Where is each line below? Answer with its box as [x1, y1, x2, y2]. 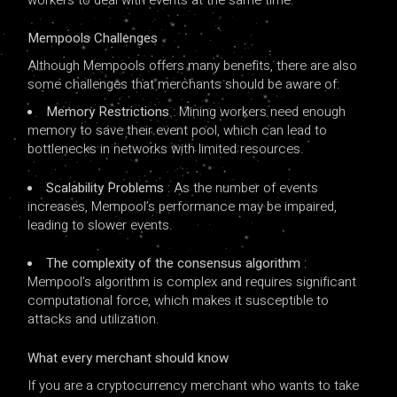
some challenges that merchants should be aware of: [27, 74, 340, 95]
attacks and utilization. [27, 309, 160, 330]
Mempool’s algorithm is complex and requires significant [27, 272, 357, 292]
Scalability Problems [46, 177, 168, 198]
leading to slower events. [27, 214, 174, 235]
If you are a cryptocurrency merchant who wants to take [27, 375, 360, 395]
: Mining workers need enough [173, 102, 346, 122]
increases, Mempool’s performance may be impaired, [27, 196, 338, 216]
